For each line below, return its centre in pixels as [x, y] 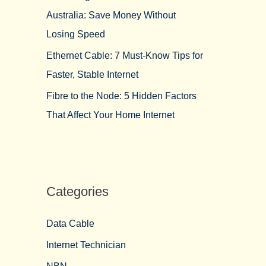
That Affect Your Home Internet [110, 115]
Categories [77, 191]
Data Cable [70, 224]
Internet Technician [86, 245]
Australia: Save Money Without [111, 15]
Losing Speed [76, 34]
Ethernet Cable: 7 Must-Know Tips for [125, 56]
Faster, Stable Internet [92, 75]
